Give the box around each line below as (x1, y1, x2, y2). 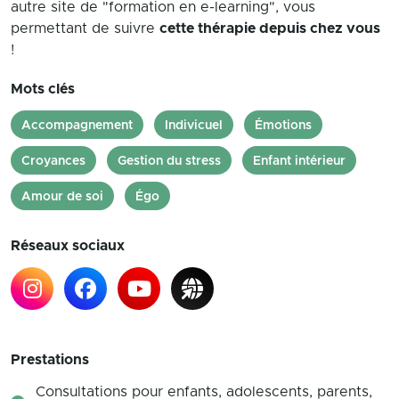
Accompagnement (21, 119, 133, 132)
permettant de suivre (11, 21, 159, 36)
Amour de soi (21, 191, 103, 203)
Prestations (11, 353, 89, 367)
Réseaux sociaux (11, 239, 125, 253)
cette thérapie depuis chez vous (159, 21, 380, 36)
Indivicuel (165, 119, 223, 132)
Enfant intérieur (253, 155, 346, 167)
